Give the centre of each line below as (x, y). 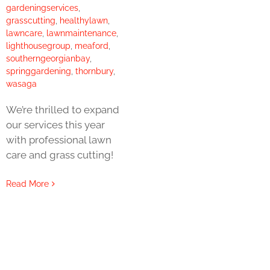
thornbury (94, 71)
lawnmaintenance (81, 33)
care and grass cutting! (59, 155)
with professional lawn (58, 140)
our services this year (55, 125)
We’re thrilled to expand (62, 110)
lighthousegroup (38, 46)
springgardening (38, 71)
